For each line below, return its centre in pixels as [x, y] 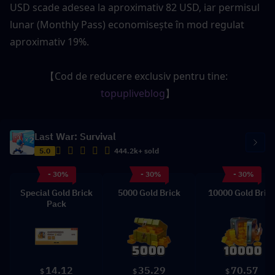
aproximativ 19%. [49, 41]
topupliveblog [133, 93]
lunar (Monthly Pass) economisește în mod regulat [127, 24]
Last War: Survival [75, 136]
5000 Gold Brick [149, 192]
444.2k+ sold [137, 150]
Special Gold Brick [56, 192]
